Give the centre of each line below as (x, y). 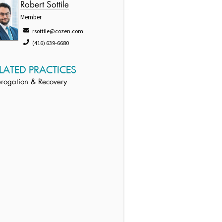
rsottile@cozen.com (58, 31)
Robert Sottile (45, 5)
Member (31, 17)
